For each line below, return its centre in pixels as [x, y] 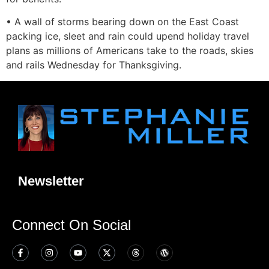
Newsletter [51, 181]
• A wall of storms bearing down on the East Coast [122, 22]
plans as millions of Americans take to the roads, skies [130, 51]
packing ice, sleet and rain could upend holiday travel [128, 36]
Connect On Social [71, 225]
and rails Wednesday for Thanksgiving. [94, 65]
